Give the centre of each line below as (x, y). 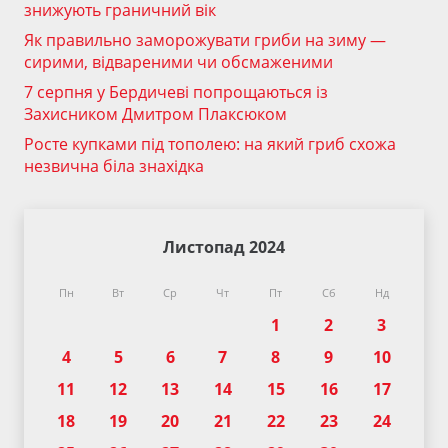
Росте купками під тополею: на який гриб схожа (210, 144)
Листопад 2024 (224, 247)
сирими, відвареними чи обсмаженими (178, 62)
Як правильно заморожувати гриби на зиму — (205, 40)
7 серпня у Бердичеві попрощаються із (176, 92)
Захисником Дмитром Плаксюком (155, 114)
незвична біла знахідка (114, 166)
